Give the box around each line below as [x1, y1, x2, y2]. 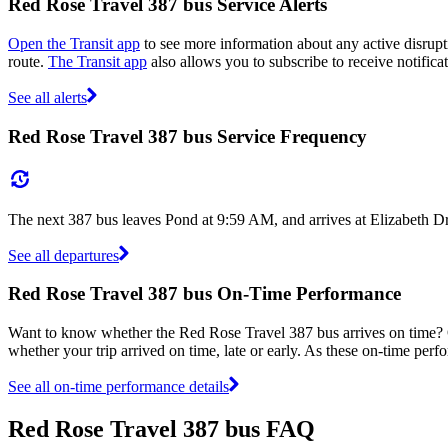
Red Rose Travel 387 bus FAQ [8, 415, 315, 442]
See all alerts [8, 89, 87, 107]
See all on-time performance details [8, 377, 229, 395]
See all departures [8, 246, 119, 264]
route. [8, 53, 48, 71]
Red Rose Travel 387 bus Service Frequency [8, 125, 367, 147]
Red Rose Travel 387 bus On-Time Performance [8, 283, 401, 305]
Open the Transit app [8, 35, 140, 53]
